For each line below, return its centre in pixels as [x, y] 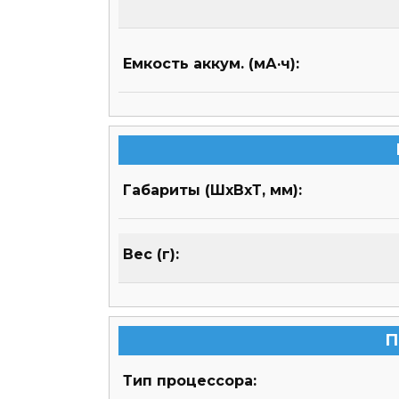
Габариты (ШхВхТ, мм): [212, 191]
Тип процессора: [190, 381]
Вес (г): [151, 255]
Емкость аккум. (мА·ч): [211, 64]
